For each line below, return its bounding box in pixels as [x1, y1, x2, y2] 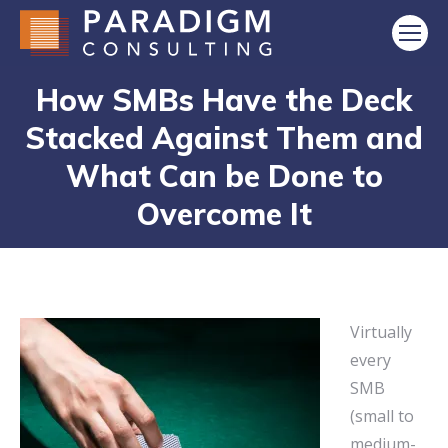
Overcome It [136, 195, 312, 233]
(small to [350, 405, 414, 427]
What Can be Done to [65, 157, 383, 195]
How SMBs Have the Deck [36, 81, 412, 119]
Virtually [350, 321, 412, 343]
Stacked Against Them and [25, 119, 423, 157]
